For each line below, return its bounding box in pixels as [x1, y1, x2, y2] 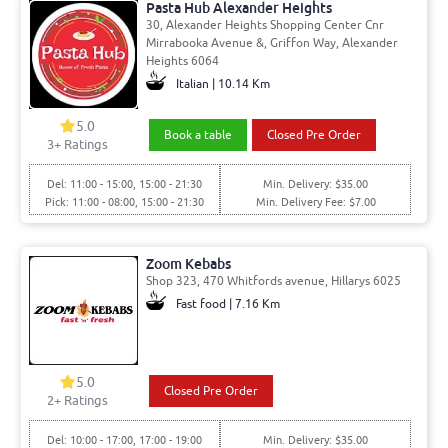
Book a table [163, 126, 232, 143]
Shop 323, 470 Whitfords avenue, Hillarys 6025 [145, 272, 401, 289]
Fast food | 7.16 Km [175, 295, 280, 312]
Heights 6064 [145, 52, 219, 69]
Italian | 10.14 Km [175, 75, 270, 92]
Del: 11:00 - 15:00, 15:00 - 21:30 [46, 176, 202, 191]
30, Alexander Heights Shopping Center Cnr [145, 16, 384, 33]
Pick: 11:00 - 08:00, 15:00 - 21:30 [44, 194, 204, 209]
